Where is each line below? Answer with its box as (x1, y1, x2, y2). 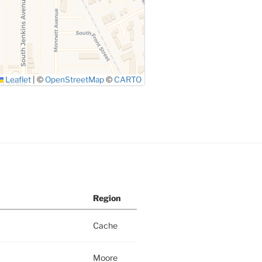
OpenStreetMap (45, 74, 105, 84)
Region (92, 192, 120, 203)
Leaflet (4, 74, 32, 84)
